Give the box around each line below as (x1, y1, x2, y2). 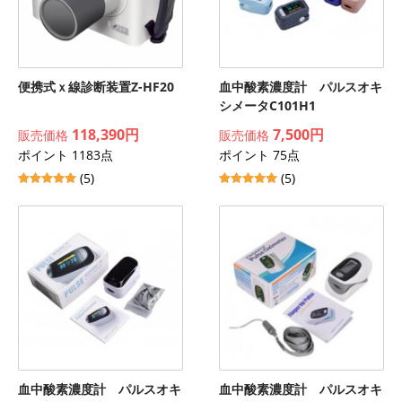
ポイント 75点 (219, 146, 300, 163)
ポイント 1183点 (18, 146, 113, 163)
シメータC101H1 (219, 97, 316, 114)
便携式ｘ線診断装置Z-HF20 (18, 78, 174, 95)
